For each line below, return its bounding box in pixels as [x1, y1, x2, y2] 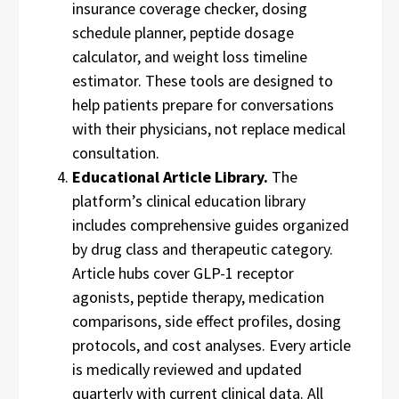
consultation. [72, 142, 159, 163]
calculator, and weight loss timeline [72, 46, 307, 67]
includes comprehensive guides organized [72, 215, 349, 235]
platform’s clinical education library [72, 191, 305, 211]
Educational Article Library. [72, 167, 268, 187]
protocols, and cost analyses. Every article [72, 335, 351, 355]
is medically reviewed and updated [72, 359, 302, 379]
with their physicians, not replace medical [72, 118, 346, 139]
